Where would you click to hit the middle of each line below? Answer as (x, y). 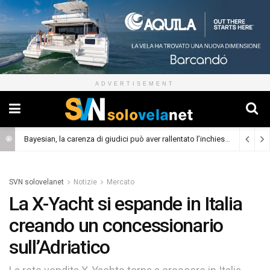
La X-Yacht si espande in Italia (126, 204)
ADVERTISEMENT (135, 84)
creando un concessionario (116, 226)
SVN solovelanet (36, 182)
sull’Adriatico (60, 247)
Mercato (121, 182)
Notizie (85, 182)
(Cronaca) (253, 140)
